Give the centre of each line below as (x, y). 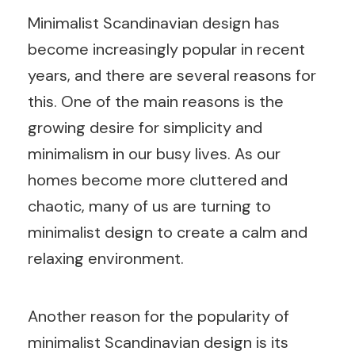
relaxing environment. (106, 258)
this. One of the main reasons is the (156, 101)
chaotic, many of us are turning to (149, 206)
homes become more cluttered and (158, 179)
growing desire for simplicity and (145, 127)
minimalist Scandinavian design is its (158, 342)
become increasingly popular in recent (166, 49)
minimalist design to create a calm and (168, 232)
